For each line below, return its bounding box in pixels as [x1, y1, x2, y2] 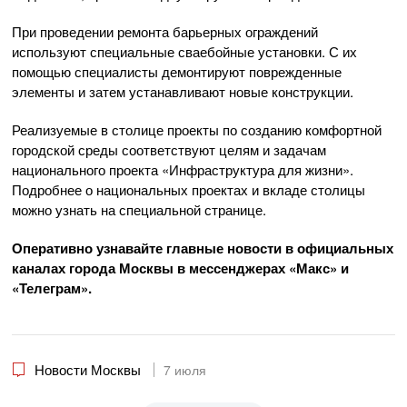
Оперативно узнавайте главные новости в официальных [12, 237, 393, 258]
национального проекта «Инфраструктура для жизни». [12, 159, 353, 179]
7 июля [164, 361, 206, 380]
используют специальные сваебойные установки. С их [12, 41, 357, 61]
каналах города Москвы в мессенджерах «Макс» [12, 257, 341, 278]
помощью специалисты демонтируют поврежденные [12, 61, 342, 81]
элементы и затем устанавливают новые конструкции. [12, 81, 353, 101]
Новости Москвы [35, 360, 141, 380]
